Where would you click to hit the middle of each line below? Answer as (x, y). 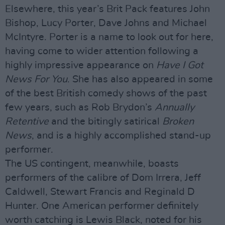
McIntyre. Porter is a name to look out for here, (109, 37)
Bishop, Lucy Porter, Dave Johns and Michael (106, 23)
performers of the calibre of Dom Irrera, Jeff (103, 178)
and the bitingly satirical (107, 122)
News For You (36, 79)
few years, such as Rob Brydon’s (80, 107)
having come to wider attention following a (102, 51)
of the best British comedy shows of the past (106, 93)
